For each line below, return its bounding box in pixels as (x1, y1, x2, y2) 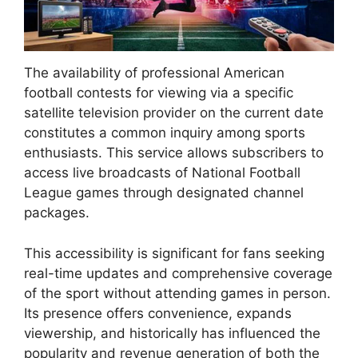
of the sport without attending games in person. (24, 284, 331, 301)
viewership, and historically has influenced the (24, 324, 320, 341)
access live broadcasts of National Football (24, 165, 300, 181)
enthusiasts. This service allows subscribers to (24, 145, 324, 161)
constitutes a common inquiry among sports (24, 125, 305, 141)
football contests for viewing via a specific (24, 85, 293, 101)
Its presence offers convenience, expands (24, 304, 292, 321)
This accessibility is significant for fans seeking (24, 245, 324, 261)
